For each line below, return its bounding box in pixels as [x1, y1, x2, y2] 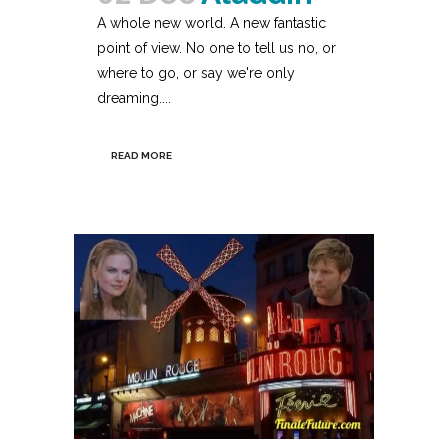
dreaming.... [97, 89, 171, 106]
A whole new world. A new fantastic [97, 14, 326, 31]
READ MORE [111, 149, 172, 161]
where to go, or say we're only [97, 64, 295, 81]
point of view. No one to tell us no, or [97, 39, 336, 56]
